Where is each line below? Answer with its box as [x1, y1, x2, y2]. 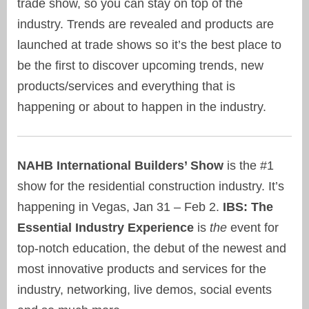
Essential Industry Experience [17, 221, 194, 235]
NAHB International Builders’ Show [17, 159, 223, 173]
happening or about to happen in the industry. [17, 100, 266, 114]
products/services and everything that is [17, 79, 235, 94]
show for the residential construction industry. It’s [17, 179, 284, 194]
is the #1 [223, 159, 274, 173]
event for [227, 221, 279, 235]
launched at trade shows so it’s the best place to [17, 38, 281, 52]
